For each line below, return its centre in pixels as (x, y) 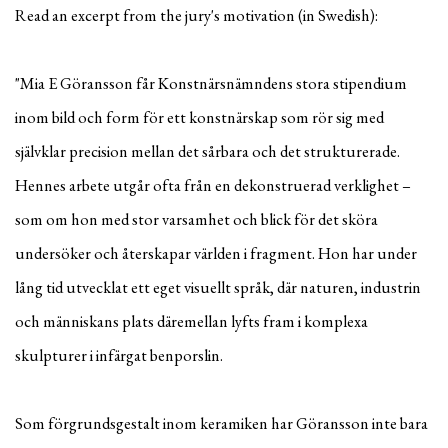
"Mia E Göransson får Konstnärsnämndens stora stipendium (211, 83)
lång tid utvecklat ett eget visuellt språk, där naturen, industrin (218, 287)
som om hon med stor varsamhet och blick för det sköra (196, 219)
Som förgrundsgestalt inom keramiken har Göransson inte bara (221, 423)
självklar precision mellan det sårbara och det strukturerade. (207, 151)
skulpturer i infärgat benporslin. (119, 355)
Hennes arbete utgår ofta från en (124, 185)
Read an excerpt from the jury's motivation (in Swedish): (196, 15)
